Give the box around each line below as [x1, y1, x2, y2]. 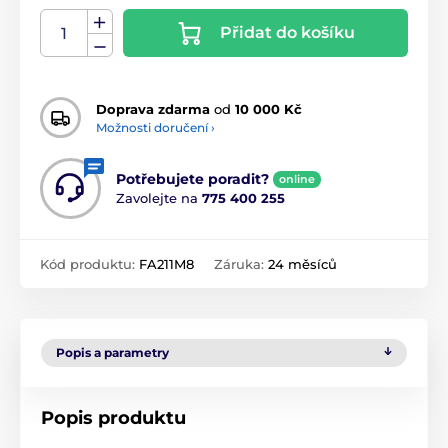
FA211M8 [139, 256, 194, 273]
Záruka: [214, 256, 268, 273]
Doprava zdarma [96, 100, 210, 117]
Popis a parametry [56, 345, 169, 361]
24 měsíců [268, 256, 337, 273]
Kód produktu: [40, 256, 139, 273]
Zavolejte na [116, 190, 202, 207]
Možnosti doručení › [96, 119, 215, 135]
